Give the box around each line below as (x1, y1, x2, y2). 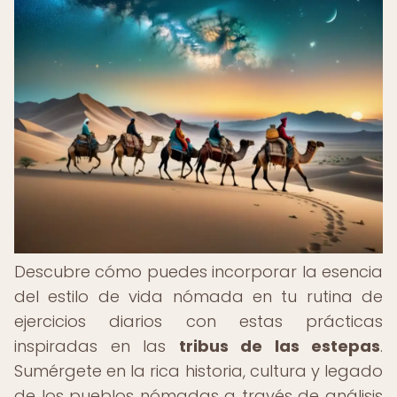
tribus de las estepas (178, 335, 380, 357)
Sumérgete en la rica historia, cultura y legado (14, 360, 383, 382)
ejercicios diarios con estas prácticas (14, 310, 383, 332)
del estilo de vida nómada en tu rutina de (14, 285, 383, 307)
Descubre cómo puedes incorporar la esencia (14, 261, 383, 283)
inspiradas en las (14, 335, 179, 357)
